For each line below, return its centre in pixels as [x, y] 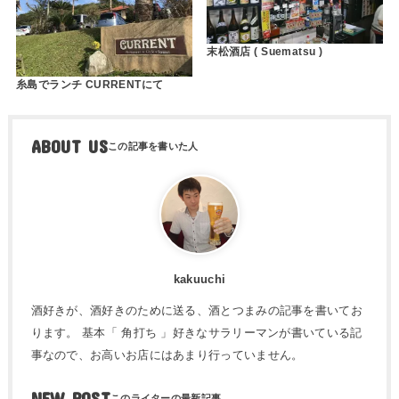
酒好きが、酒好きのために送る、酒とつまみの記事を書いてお [196, 311]
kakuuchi [199, 279]
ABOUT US [69, 147]
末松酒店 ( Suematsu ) [265, 52]
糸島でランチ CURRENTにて [90, 85]
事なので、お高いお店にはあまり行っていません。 [167, 355]
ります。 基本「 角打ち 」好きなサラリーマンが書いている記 [196, 333]
